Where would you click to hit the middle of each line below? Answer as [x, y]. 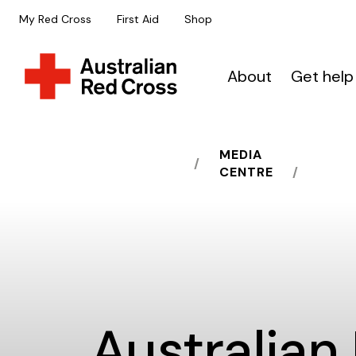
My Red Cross [55, 19]
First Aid [138, 19]
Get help [323, 76]
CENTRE [246, 172]
